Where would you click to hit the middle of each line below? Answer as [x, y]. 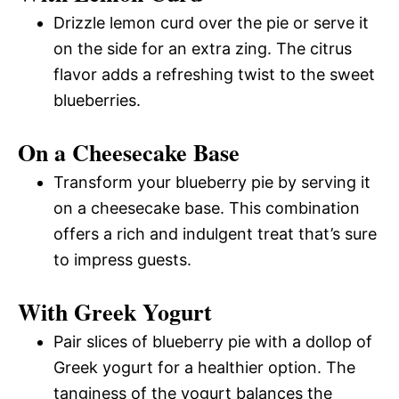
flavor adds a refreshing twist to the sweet [214, 74]
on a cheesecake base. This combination [207, 208]
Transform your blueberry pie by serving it [212, 182]
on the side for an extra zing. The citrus [203, 48]
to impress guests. [122, 259]
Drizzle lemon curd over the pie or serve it [211, 22]
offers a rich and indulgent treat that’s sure [215, 233]
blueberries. [97, 100]
